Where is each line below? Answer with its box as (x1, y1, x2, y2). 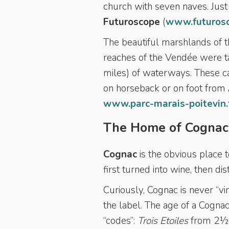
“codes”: (103, 214, 138, 227)
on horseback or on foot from (103, 82, 228, 95)
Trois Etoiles (138, 214, 188, 227)
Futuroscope (103, 15, 160, 29)
